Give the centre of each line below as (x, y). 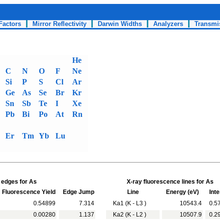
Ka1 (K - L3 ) (127, 203)
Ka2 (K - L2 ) (127, 215)
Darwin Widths (120, 24)
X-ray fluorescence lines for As (170, 182)
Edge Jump (77, 192)
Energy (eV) (182, 192)
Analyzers (168, 24)
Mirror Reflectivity (59, 24)
